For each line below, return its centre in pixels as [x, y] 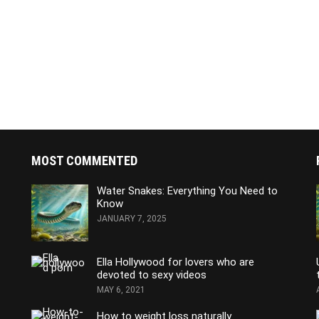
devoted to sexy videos [151, 275]
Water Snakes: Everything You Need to [187, 191]
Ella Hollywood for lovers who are [175, 262]
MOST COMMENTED [84, 161]
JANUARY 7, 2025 [131, 219]
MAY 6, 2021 [121, 290]
